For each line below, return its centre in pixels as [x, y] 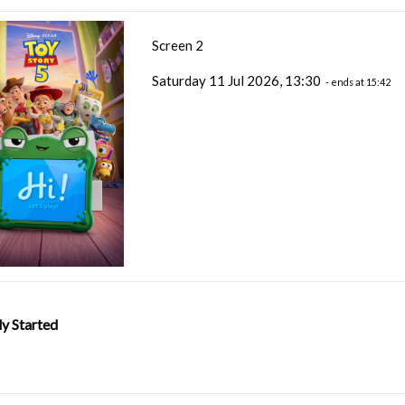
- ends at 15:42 [358, 82]
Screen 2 [178, 46]
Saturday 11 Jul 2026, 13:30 [238, 81]
